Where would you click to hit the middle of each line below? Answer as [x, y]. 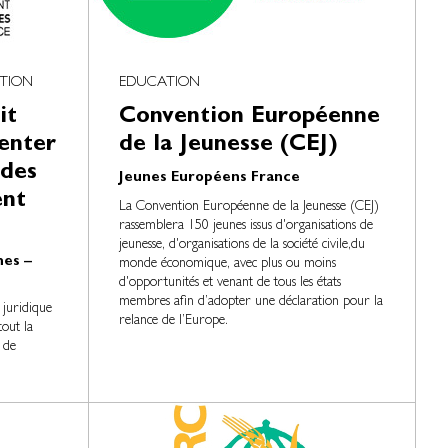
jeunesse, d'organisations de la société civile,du [242, 245]
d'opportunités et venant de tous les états [230, 283]
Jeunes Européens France [210, 178]
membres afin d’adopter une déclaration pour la [251, 302]
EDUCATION [160, 83]
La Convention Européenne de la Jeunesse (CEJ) [249, 207]
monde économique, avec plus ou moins [228, 264]
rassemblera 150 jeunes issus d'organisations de [246, 226]
